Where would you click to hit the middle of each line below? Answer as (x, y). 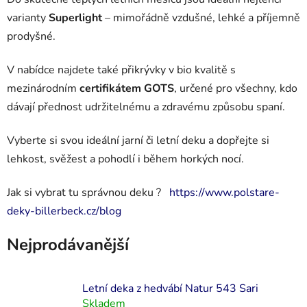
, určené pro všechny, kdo (236, 88)
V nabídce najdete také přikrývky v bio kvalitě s (121, 70)
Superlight (75, 17)
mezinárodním (43, 88)
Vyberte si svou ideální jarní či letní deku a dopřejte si (138, 140)
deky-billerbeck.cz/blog (64, 211)
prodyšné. (31, 36)
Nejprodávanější (68, 244)
